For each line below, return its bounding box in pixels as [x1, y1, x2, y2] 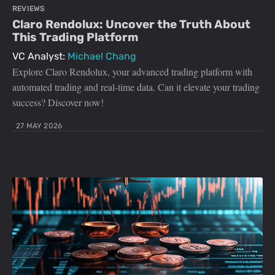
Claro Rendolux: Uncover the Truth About [12, 17, 250, 32]
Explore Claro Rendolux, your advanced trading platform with [12, 65, 252, 79]
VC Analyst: [12, 50, 68, 63]
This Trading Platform [12, 30, 138, 45]
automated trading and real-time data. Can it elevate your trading [12, 80, 260, 94]
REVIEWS [12, 4, 45, 14]
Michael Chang [68, 50, 136, 63]
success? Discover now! [12, 96, 104, 109]
